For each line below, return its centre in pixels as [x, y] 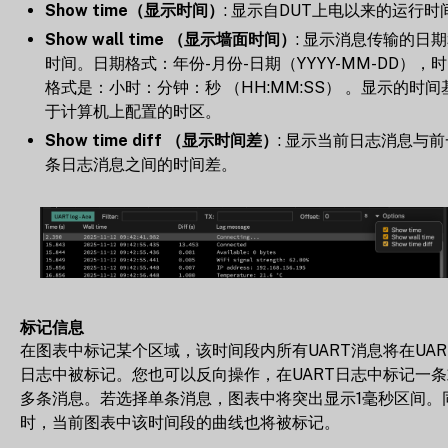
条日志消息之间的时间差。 [141, 164]
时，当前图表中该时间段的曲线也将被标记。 [180, 422]
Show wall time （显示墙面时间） [170, 39]
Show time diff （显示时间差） [161, 140]
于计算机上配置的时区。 [133, 111]
